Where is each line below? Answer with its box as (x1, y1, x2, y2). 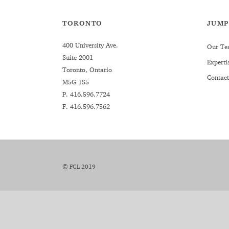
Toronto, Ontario (62, 65, 112, 74)
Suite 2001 (62, 53, 93, 61)
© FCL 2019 (62, 163, 96, 170)
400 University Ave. (62, 41, 118, 49)
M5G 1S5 (62, 78, 89, 86)
